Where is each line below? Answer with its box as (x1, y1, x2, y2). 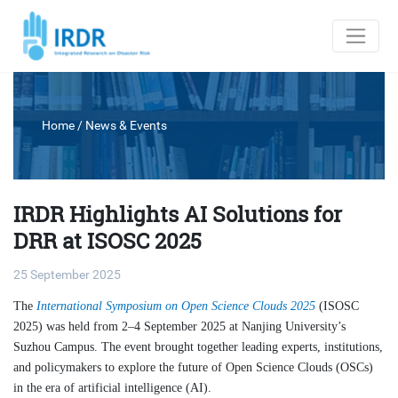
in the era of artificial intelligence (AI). (13, 380, 215, 394)
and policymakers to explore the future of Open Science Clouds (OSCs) (13, 360, 373, 374)
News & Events (85, 118, 167, 132)
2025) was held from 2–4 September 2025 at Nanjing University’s (13, 319, 346, 333)
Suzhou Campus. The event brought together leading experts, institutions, (13, 339, 383, 354)
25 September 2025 (13, 267, 121, 283)
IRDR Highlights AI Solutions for (13, 200, 342, 228)
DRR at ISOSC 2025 (13, 227, 202, 255)
